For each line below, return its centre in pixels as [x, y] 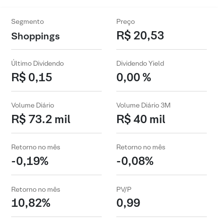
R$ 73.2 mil [41, 119]
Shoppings [36, 36]
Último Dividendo [37, 64]
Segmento [27, 22]
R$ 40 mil [141, 119]
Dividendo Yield [140, 64]
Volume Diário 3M [144, 105]
